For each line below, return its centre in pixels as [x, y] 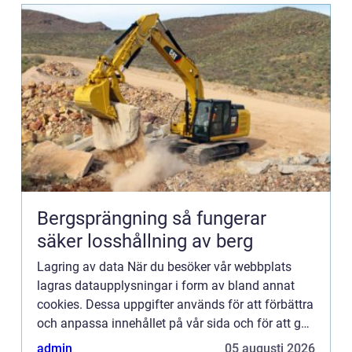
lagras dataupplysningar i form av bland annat [166, 286]
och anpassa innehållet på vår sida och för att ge [172, 323]
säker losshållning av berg [145, 241]
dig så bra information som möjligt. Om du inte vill [176, 342]
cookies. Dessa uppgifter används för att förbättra [175, 304]
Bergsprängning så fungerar [104, 218]
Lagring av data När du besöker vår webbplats [164, 267]
